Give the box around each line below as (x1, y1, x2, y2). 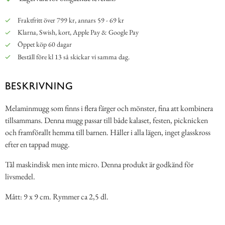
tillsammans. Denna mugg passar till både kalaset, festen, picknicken (5, 115, 208, 126)
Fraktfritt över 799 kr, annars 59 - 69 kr (16, 15, 124, 25)
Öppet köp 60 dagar (16, 40, 72, 49)
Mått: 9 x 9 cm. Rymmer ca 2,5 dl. (5, 191, 108, 202)
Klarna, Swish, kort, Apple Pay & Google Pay (16, 28, 139, 37)
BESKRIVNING (5, 79, 73, 92)
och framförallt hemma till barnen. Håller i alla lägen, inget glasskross (5, 127, 210, 138)
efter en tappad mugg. (5, 139, 70, 150)
